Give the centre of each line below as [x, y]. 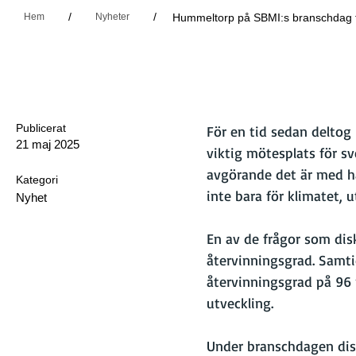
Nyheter [112, 17]
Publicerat [41, 128]
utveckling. [240, 303]
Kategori [37, 180]
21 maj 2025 [48, 144]
